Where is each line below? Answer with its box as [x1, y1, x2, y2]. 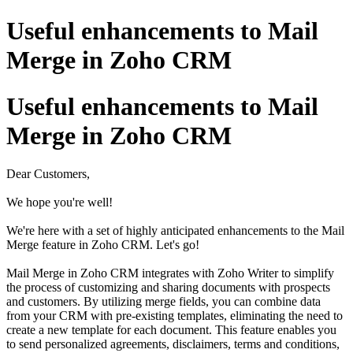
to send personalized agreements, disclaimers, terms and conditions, [6, 337, 340, 351]
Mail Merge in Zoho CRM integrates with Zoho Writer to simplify [6, 266, 334, 281]
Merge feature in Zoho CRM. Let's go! [6, 238, 199, 252]
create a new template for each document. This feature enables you [6, 323, 336, 337]
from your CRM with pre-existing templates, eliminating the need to [6, 309, 343, 323]
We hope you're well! [6, 195, 113, 210]
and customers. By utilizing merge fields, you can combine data [6, 295, 321, 309]
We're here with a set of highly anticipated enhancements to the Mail [6, 224, 344, 238]
